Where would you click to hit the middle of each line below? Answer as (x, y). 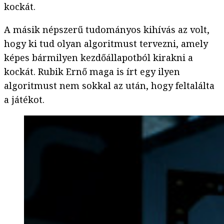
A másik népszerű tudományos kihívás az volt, (107, 30)
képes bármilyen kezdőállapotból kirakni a (98, 58)
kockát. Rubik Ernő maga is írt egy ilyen (92, 72)
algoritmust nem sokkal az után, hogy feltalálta (109, 86)
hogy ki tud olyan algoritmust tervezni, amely (106, 44)
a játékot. (24, 100)
